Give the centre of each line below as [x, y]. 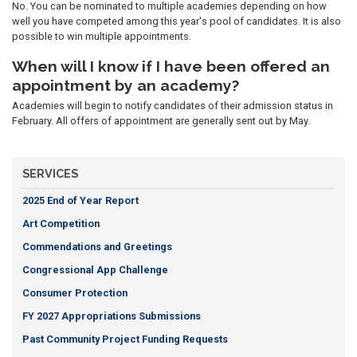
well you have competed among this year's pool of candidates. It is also [177, 22]
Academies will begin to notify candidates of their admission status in [173, 105]
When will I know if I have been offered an [171, 67]
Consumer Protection [75, 293]
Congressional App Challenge [95, 270]
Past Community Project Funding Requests [125, 339]
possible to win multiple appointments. [102, 37]
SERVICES [50, 174]
